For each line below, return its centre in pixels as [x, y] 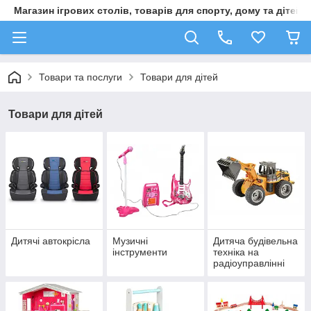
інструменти [140, 252]
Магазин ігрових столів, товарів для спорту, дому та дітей [158, 10]
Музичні [130, 241]
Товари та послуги [81, 77]
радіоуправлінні [249, 263]
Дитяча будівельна [256, 241]
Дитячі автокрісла [51, 241]
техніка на [236, 252]
